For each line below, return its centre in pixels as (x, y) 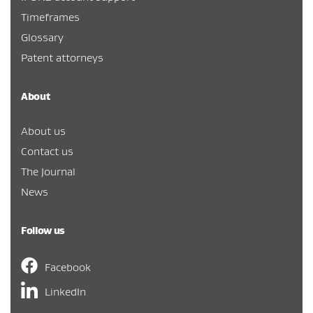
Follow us (43, 231)
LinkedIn (65, 292)
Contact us (47, 151)
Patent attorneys (62, 58)
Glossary (42, 37)
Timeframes (50, 17)
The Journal (48, 172)
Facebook (68, 267)
